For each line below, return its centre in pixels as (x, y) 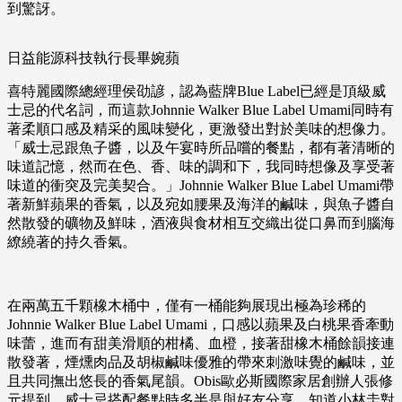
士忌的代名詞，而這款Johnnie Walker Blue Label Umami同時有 (201, 110)
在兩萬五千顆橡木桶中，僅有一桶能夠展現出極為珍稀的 (187, 306)
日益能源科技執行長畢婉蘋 (93, 58)
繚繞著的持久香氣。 (72, 242)
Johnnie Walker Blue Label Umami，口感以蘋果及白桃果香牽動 (201, 325)
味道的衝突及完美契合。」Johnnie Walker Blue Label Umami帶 (201, 186)
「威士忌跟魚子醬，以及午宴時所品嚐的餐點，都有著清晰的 (201, 148)
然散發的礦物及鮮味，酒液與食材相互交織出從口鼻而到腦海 (201, 223)
